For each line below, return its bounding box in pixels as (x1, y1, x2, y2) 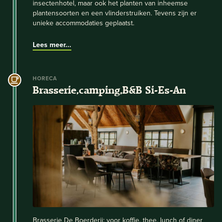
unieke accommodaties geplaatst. (33, 17, 134, 28)
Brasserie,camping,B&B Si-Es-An (33, 83, 186, 97)
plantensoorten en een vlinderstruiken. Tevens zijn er (33, 7, 197, 18)
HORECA (33, 74, 57, 82)
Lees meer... (33, 39, 71, 50)
